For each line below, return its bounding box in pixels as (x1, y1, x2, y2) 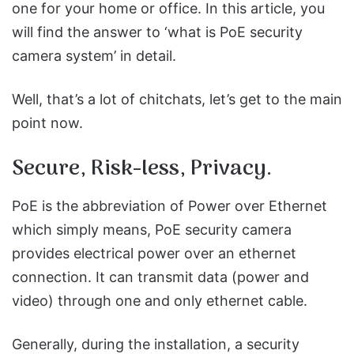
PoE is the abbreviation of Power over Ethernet (12, 198, 327, 214)
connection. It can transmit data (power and (12, 269, 309, 285)
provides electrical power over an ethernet (12, 245, 296, 262)
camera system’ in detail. (12, 47, 176, 64)
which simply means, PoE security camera (12, 221, 292, 238)
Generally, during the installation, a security (12, 336, 299, 352)
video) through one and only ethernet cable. (12, 292, 307, 309)
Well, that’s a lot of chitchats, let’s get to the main (12, 90, 342, 107)
